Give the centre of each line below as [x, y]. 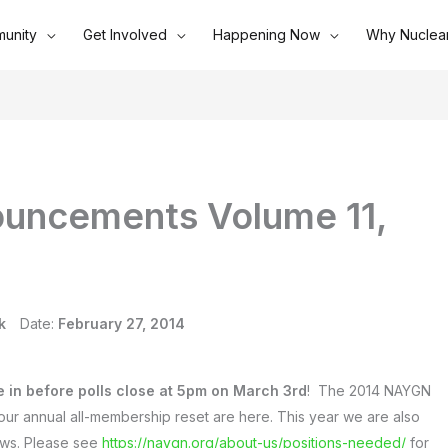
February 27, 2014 [119, 323]
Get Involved [125, 34]
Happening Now [266, 34]
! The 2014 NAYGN [369, 390]
